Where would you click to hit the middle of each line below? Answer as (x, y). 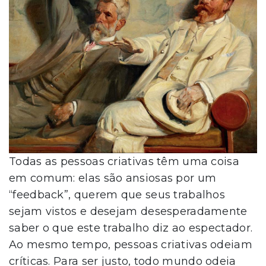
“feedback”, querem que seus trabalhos (117, 194)
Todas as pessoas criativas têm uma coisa (124, 161)
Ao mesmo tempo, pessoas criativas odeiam (131, 244)
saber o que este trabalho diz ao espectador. (131, 228)
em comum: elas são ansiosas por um (113, 178)
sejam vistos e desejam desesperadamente (128, 211)
